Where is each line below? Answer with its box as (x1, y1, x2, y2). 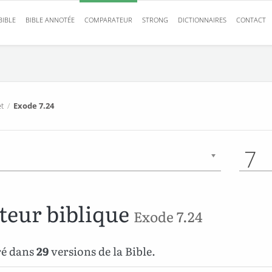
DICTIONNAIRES (178, 15, 226, 24)
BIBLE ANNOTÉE (25, 15, 75, 24)
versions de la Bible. (49, 242, 156, 259)
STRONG (142, 15, 168, 24)
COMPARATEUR (84, 15, 132, 24)
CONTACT (236, 15, 266, 24)
